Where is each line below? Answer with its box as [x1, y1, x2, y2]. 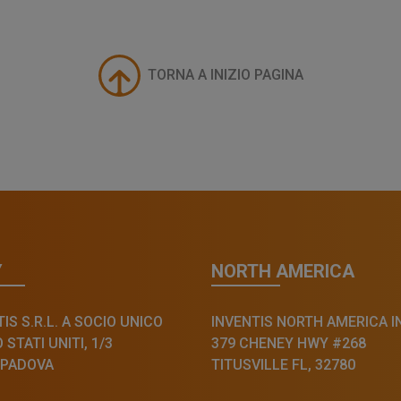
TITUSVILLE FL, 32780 [211, 355, 355, 373]
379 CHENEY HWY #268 [211, 334, 366, 352]
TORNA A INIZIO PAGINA [147, 66, 303, 84]
